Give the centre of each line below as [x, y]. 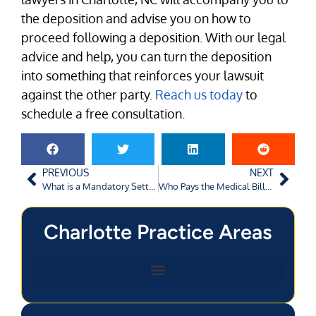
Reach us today [199, 95]
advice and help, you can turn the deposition [146, 57]
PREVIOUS [66, 172]
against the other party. [88, 95]
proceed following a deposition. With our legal [153, 38]
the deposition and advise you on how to [136, 19]
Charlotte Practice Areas [158, 232]
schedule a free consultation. [103, 114]
